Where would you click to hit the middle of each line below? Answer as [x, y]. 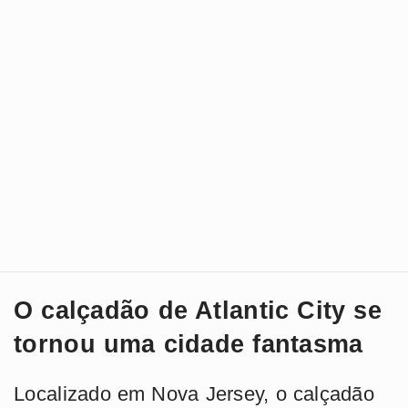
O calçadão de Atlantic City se [198, 310]
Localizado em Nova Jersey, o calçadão [194, 393]
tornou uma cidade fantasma [189, 344]
